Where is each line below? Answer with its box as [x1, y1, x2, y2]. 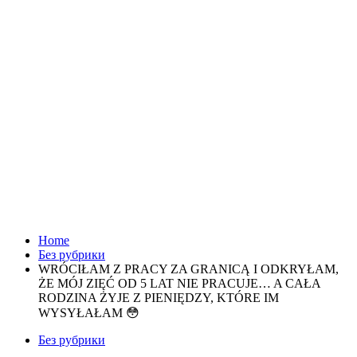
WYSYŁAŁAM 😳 [38, 306, 139, 320]
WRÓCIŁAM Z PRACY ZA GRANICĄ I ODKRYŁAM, [38, 262, 339, 276]
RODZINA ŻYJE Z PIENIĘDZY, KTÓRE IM [38, 291, 279, 304]
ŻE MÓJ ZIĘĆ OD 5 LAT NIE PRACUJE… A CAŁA [38, 277, 320, 290]
